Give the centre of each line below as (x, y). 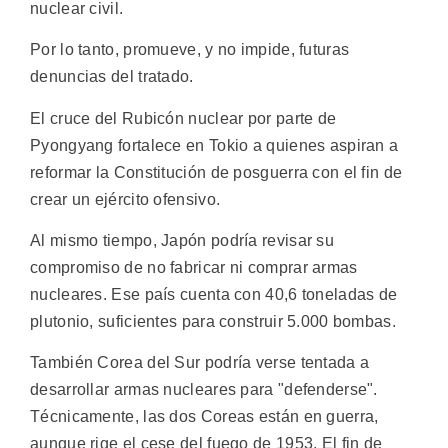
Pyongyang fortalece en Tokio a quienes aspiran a (214, 145)
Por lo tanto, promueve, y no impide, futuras (190, 50)
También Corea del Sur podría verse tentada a (200, 363)
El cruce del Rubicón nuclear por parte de (183, 118)
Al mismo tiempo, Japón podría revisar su (182, 240)
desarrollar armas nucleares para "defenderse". (204, 390)
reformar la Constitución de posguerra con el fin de (216, 172)
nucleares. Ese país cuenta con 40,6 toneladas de (214, 294)
